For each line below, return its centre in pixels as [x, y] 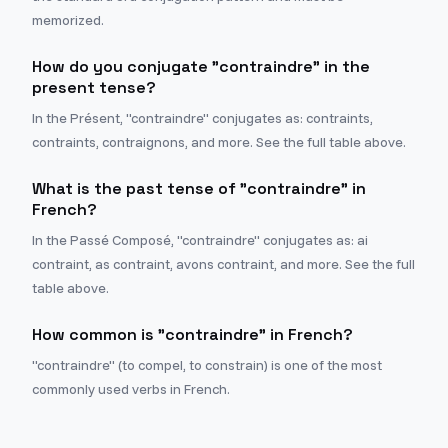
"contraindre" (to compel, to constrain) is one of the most [207, 365]
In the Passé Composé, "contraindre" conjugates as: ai [200, 240]
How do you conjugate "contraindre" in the [201, 66]
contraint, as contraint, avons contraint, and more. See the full [223, 264]
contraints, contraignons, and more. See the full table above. [219, 142]
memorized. [68, 20]
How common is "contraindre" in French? [192, 334]
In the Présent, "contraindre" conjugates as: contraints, [202, 118]
